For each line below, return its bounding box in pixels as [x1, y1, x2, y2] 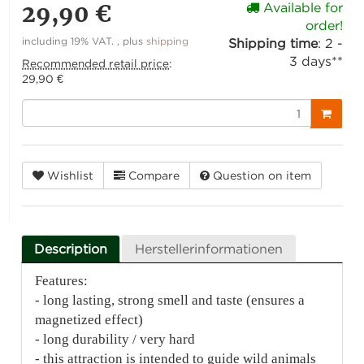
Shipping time [227, 36, 318, 51]
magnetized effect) [35, 312, 144, 328]
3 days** [288, 54, 343, 69]
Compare [128, 169, 180, 182]
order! [305, 18, 343, 33]
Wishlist [47, 169, 94, 182]
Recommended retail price [22, 58, 170, 70]
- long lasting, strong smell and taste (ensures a [35, 292, 305, 309]
